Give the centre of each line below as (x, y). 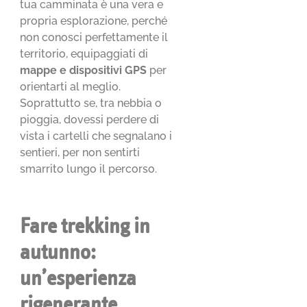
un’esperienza (78, 278)
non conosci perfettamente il (94, 38)
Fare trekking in (85, 226)
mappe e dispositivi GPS (84, 71)
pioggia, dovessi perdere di (90, 120)
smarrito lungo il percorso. (89, 169)
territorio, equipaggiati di (84, 54)
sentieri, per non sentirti (80, 153)
